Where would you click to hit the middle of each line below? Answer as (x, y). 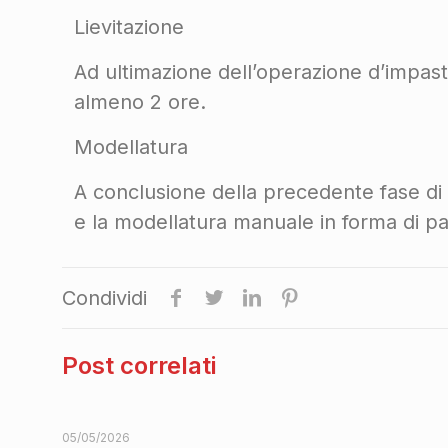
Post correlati (139, 365)
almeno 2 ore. (140, 102)
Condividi (104, 298)
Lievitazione (129, 27)
